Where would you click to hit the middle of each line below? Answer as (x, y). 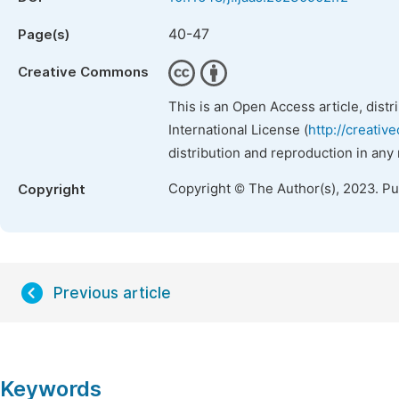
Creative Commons (83, 72)
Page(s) (44, 35)
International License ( (238, 130)
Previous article (112, 293)
